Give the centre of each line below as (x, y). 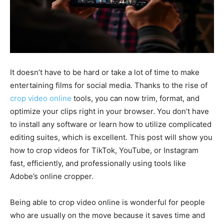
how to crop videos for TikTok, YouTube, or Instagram (104, 150)
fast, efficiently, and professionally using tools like (98, 163)
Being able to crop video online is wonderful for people (107, 202)
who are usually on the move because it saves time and (107, 215)
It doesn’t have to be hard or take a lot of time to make (105, 72)
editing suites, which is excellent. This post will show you (111, 137)
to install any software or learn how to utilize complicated (111, 124)
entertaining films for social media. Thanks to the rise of (109, 85)
